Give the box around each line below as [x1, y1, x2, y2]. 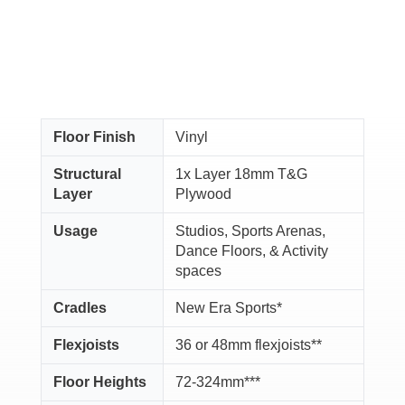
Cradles [52, 300, 107, 316]
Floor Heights [52, 374, 146, 391]
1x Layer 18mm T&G [174, 166, 307, 183]
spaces [174, 263, 221, 279]
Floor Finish [52, 129, 136, 146]
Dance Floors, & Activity [174, 243, 328, 259]
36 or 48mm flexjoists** [174, 337, 322, 353]
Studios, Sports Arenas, [174, 223, 325, 240]
